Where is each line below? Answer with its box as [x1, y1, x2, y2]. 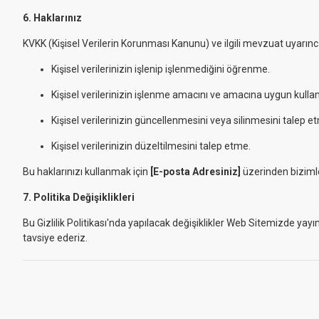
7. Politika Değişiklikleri [23, 192, 135, 203]
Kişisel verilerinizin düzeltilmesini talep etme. [51, 140, 251, 152]
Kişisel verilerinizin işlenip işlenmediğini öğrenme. [51, 63, 270, 75]
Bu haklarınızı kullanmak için [23, 166, 150, 177]
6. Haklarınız [23, 12, 82, 23]
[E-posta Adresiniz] [150, 166, 241, 177]
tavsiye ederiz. [23, 232, 88, 244]
